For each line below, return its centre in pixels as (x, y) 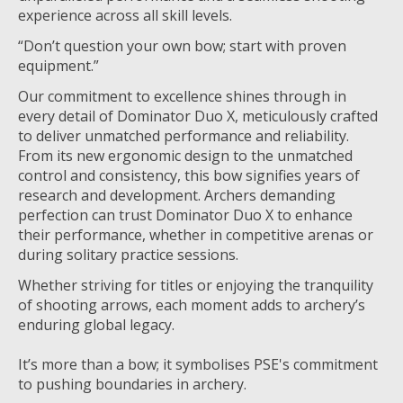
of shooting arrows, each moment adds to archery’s (192, 304)
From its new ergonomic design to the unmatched (185, 155)
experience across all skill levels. (125, 15)
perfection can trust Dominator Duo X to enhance (185, 215)
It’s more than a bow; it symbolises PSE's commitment (198, 364)
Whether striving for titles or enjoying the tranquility (196, 285)
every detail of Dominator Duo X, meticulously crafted (198, 116)
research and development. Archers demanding (177, 195)
